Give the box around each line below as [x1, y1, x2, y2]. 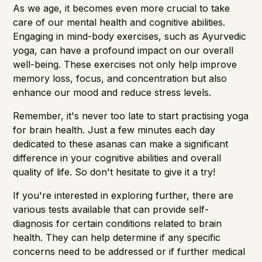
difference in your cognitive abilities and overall [13, 151, 222, 164]
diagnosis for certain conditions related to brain [13, 217, 222, 229]
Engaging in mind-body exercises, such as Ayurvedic [13, 30, 247, 42]
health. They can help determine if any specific [13, 231, 221, 243]
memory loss [13, 72, 71, 84]
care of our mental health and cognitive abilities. [13, 16, 226, 28]
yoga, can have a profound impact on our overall [13, 44, 234, 56]
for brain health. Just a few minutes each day [13, 123, 216, 136]
